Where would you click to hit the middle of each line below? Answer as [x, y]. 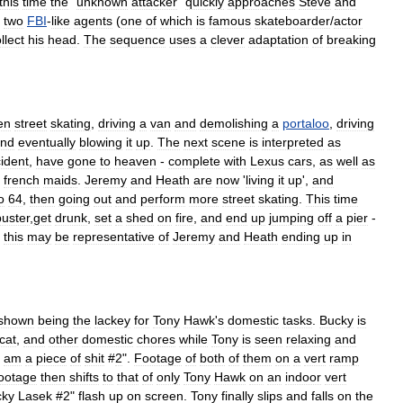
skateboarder [292, 21]
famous [230, 21]
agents [93, 21]
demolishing [234, 123]
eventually [47, 142]
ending [301, 237]
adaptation [278, 40]
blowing [101, 142]
